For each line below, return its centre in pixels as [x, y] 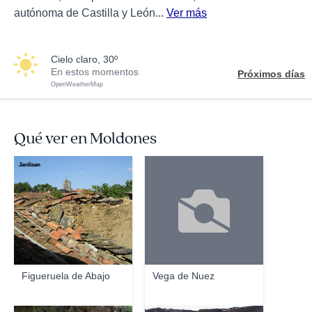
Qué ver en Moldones [85, 139]
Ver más [187, 13]
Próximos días [271, 74]
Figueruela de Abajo [66, 276]
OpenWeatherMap [77, 84]
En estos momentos [95, 72]
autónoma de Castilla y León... [90, 13]
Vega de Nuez [184, 276]
